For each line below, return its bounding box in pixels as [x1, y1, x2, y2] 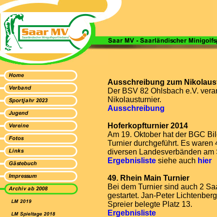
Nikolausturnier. [108, 95, 161, 104]
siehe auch [156, 156, 198, 165]
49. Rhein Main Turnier [108, 174, 189, 182]
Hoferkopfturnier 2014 [108, 122, 188, 130]
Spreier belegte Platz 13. [108, 200, 192, 208]
